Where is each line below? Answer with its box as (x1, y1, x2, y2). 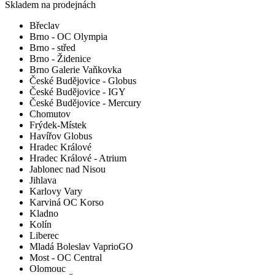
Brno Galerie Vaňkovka (29, 64, 122, 76)
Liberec (29, 230, 59, 241)
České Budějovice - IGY (29, 87, 126, 98)
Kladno (29, 208, 58, 219)
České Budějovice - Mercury (29, 98, 141, 109)
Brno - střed (29, 42, 76, 53)
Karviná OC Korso (29, 197, 104, 208)
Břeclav (29, 20, 60, 31)
